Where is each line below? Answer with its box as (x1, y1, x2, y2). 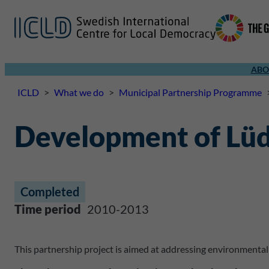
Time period (14, 202, 81, 216)
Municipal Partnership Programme (119, 86, 262, 98)
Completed (20, 184, 79, 199)
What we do (54, 86, 104, 98)
